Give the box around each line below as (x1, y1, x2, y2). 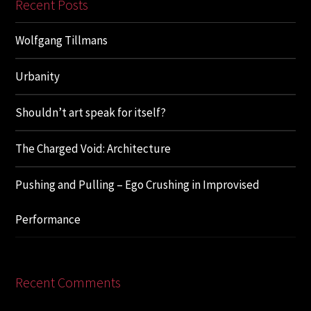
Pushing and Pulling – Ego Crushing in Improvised (15, 177, 260, 193)
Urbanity (15, 69, 60, 85)
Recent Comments (15, 274, 121, 292)
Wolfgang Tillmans (15, 33, 108, 49)
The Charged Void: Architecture (15, 141, 171, 157)
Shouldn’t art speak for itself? (15, 105, 167, 121)
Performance (15, 212, 81, 228)
